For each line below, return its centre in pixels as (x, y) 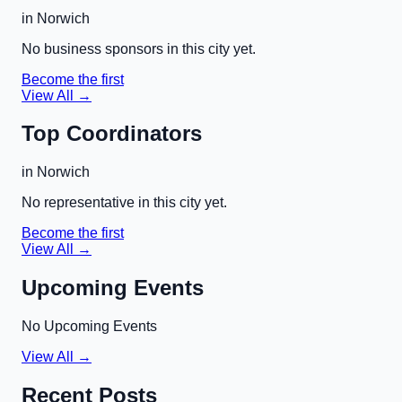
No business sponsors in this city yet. (139, 48)
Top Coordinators (112, 134)
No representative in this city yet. (124, 203)
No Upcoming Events (89, 327)
